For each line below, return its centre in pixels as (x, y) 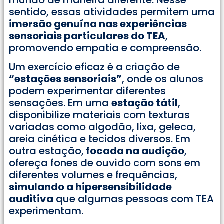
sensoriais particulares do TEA (87, 36)
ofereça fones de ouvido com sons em (105, 163)
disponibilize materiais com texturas (99, 115)
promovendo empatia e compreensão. (105, 48)
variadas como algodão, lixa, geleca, (102, 127)
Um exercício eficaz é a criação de (94, 67)
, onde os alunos (163, 79)
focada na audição (134, 151)
